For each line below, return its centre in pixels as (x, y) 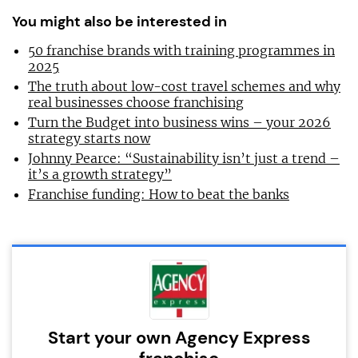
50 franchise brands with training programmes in (181, 50)
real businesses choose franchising (136, 102)
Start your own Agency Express (179, 337)
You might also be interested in (119, 21)
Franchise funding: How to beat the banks (159, 194)
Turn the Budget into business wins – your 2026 (179, 122)
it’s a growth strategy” (100, 174)
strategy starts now (89, 138)
